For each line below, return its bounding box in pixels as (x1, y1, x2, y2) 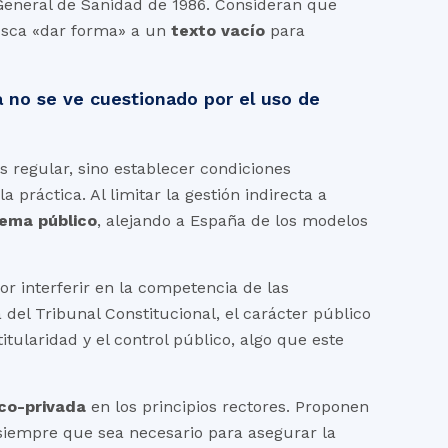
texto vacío (171, 21, 266, 40)
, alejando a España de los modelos (97, 211, 369, 230)
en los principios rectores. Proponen (86, 397, 370, 416)
